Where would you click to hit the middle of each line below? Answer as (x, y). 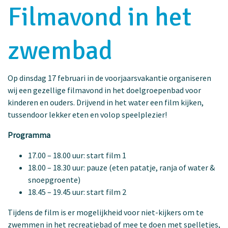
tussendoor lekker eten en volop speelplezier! (87, 114)
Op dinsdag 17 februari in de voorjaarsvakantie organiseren (109, 78)
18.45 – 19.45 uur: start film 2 (77, 192)
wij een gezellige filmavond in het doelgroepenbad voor (104, 90)
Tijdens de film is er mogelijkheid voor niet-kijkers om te (106, 212)
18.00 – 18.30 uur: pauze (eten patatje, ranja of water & (121, 167)
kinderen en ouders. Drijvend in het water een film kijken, (106, 102)
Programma (29, 135)
